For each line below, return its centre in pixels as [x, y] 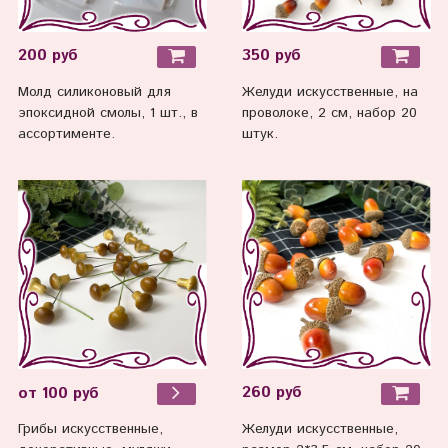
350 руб [271, 56]
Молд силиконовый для [94, 91]
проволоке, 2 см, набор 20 [329, 112]
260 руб [271, 393]
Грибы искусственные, [90, 429]
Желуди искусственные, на [329, 91]
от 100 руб [58, 393]
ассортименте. [66, 133]
